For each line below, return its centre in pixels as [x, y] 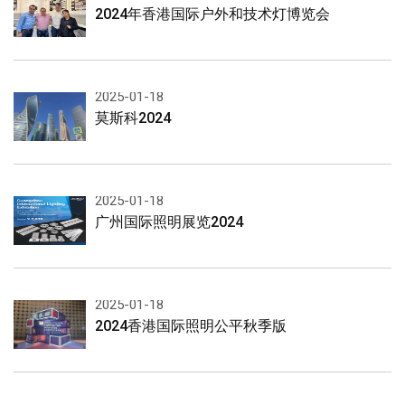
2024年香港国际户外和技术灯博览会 [212, 14]
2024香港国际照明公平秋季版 [191, 325]
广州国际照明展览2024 [169, 221]
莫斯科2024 [133, 118]
